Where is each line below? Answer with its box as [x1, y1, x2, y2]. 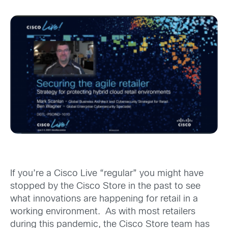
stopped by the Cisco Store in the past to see [10, 182, 201, 191]
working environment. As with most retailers [10, 207, 195, 216]
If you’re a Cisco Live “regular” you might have [10, 169, 204, 178]
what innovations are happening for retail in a [10, 194, 198, 204]
